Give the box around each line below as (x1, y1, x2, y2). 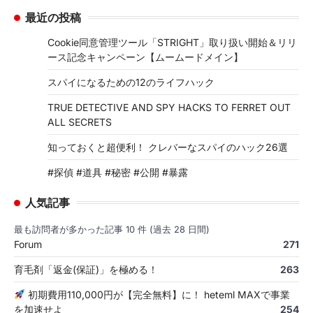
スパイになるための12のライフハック (48, 75, 214, 88)
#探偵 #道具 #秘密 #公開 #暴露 (48, 166, 188, 178)
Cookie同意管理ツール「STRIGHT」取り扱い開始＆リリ (48, 36, 297, 48)
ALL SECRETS (48, 115, 112, 128)
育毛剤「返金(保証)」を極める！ (14, 263, 158, 275)
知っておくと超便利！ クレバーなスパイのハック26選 (48, 140, 288, 153)
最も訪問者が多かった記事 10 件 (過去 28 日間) (14, 224, 210, 235)
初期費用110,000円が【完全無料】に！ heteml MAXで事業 (24, 288, 290, 300)
